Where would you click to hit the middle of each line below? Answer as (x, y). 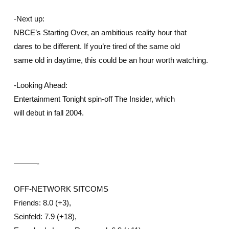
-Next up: (29, 18)
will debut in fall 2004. (49, 113)
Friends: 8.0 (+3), (42, 202)
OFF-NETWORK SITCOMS (61, 189)
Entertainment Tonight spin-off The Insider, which (94, 99)
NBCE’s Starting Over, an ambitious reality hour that (100, 32)
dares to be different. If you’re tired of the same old (97, 46)
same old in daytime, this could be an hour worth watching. (111, 60)
